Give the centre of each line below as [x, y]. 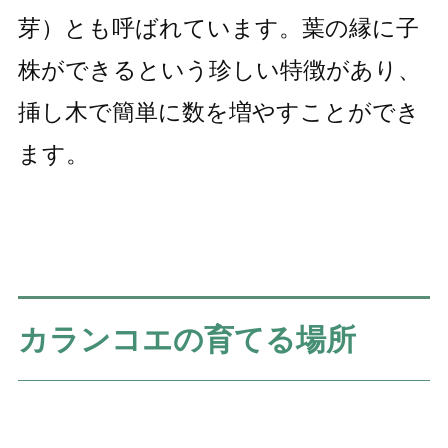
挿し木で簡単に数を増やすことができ [218, 112]
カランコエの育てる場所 [186, 339]
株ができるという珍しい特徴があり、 [219, 70]
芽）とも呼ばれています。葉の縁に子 [218, 28]
